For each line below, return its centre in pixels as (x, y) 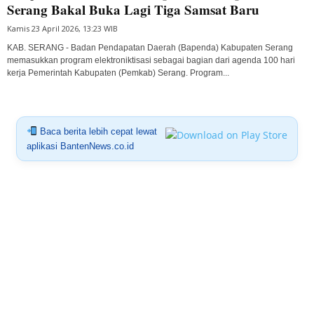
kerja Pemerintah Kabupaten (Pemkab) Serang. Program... (118, 73)
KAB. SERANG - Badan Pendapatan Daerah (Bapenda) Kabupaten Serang (150, 47)
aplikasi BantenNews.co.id (80, 146)
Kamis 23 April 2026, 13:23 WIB (62, 28)
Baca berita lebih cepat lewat (97, 131)
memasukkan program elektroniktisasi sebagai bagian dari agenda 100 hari (151, 60)
